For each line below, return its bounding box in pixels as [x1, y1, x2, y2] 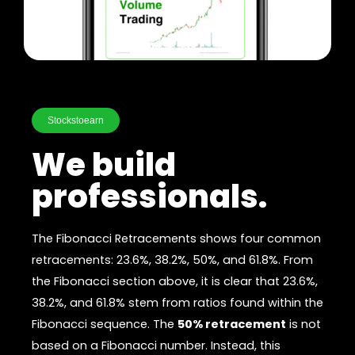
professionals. [32, 174, 267, 219]
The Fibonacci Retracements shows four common [32, 230, 321, 246]
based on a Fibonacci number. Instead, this [32, 337, 281, 353]
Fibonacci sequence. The [32, 315, 177, 332]
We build [32, 142, 176, 187]
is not [286, 315, 321, 332]
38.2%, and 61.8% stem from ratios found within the [32, 294, 323, 311]
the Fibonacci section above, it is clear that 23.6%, [32, 273, 318, 289]
